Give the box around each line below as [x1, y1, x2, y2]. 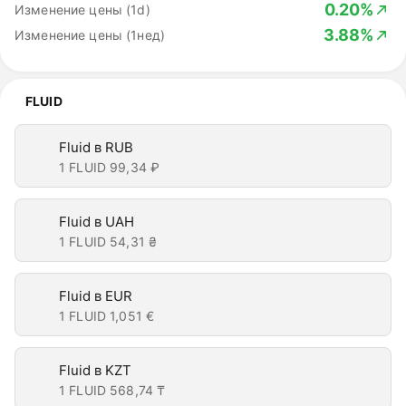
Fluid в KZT [59, 362, 131, 379]
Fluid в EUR [59, 287, 132, 304]
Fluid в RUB [59, 139, 133, 156]
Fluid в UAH [59, 213, 134, 230]
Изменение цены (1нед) [14, 27, 165, 43]
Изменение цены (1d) [14, 2, 150, 17]
